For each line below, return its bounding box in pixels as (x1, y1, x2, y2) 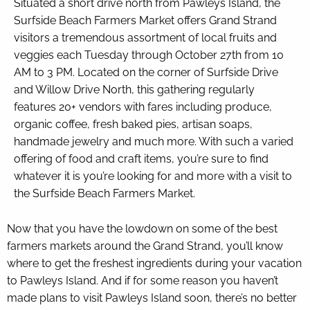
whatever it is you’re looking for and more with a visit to (14, 169, 292, 183)
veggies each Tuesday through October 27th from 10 (14, 48, 284, 62)
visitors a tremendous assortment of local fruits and (14, 30, 277, 44)
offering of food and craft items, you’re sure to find (14, 152, 268, 165)
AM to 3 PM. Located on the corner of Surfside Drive (14, 65, 278, 79)
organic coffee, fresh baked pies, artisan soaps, (14, 117, 253, 131)
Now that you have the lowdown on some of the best (7, 221, 277, 235)
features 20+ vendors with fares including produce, (14, 100, 272, 113)
